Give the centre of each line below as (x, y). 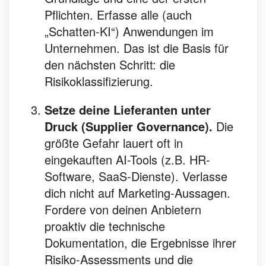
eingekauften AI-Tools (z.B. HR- (127, 159)
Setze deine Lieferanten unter (128, 110)
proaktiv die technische (105, 226)
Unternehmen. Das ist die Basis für (137, 48)
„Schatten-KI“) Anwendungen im (129, 31)
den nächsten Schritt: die (110, 64)
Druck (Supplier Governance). (129, 126)
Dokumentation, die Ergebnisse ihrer (140, 243)
